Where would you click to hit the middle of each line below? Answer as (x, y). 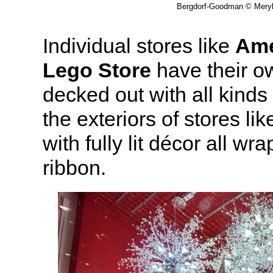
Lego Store (97, 70)
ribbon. (74, 168)
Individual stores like (139, 46)
